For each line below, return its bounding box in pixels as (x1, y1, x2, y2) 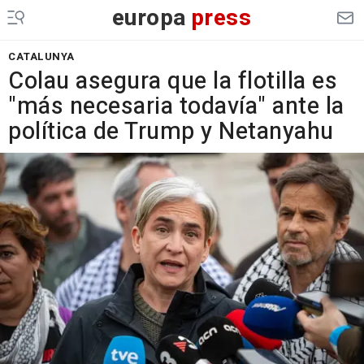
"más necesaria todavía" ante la (8, 89, 344, 123)
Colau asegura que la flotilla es (8, 64, 337, 98)
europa (111, 2, 187, 35)
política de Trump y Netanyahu (8, 115, 334, 149)
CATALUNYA (8, 49, 75, 64)
